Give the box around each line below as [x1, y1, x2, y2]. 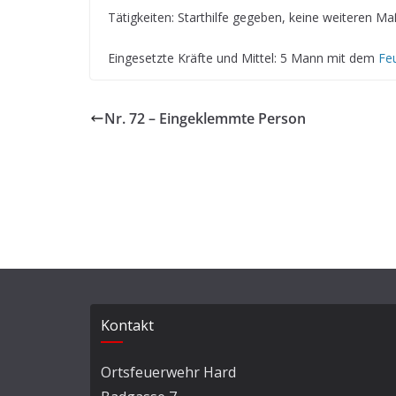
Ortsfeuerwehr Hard [101, 362, 236, 382]
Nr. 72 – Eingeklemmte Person [104, 108, 306, 128]
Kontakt [101, 316, 154, 335]
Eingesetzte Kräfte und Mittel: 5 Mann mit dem [108, 49, 378, 66]
